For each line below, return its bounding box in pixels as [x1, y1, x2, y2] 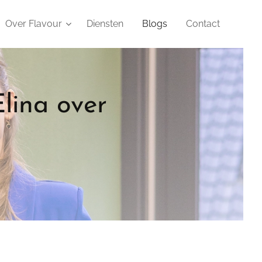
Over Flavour [5, 18, 62, 29]
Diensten [87, 18, 123, 29]
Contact [186, 18, 220, 29]
